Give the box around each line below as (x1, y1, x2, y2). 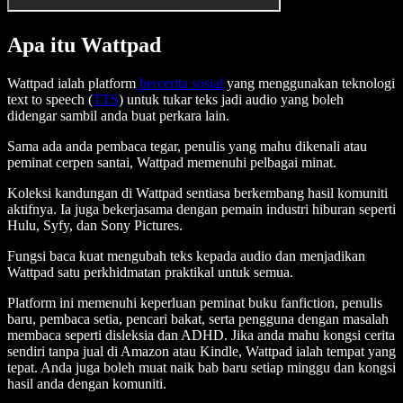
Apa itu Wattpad (7, 33, 161, 58)
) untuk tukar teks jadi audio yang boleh (119, 92, 344, 108)
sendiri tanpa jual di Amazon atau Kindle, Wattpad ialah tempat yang (7, 344, 396, 360)
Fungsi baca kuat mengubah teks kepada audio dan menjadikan (7, 248, 365, 264)
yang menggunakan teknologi (223, 76, 395, 92)
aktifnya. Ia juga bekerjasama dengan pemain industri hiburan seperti (7, 201, 396, 218)
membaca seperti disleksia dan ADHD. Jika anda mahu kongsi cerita (7, 327, 395, 344)
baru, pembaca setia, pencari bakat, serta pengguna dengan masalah (7, 311, 389, 327)
